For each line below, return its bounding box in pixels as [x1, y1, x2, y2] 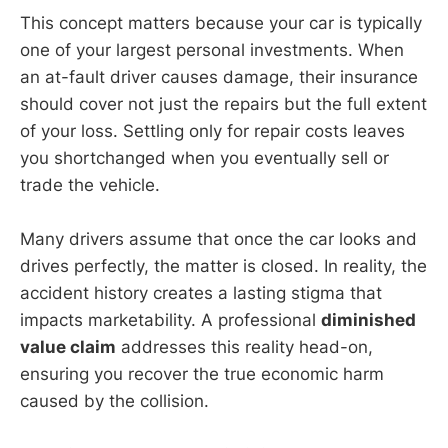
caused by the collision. [20, 390, 209, 411]
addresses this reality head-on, [116, 336, 373, 357]
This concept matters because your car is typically [20, 12, 422, 33]
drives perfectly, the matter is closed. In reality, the [20, 255, 427, 276]
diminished [321, 309, 416, 330]
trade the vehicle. [20, 174, 160, 195]
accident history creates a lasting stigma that [20, 282, 382, 303]
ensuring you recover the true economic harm [20, 363, 384, 384]
